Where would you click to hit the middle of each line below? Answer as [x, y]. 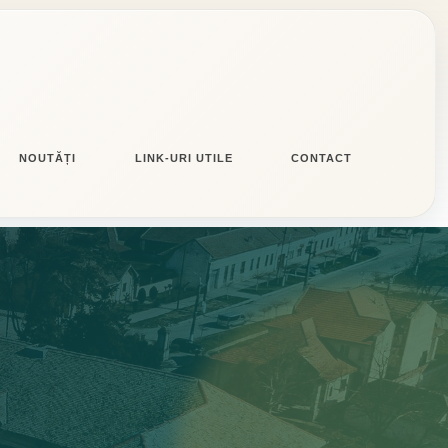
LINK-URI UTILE [184, 158]
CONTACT [321, 158]
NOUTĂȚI [47, 158]
